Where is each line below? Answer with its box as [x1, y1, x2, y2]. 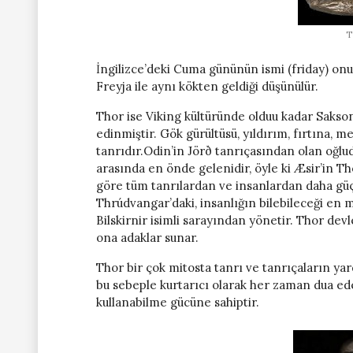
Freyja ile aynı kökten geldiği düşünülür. [96, 78, 318, 94]
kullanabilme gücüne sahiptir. [96, 294, 259, 310]
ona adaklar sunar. [96, 229, 199, 245]
